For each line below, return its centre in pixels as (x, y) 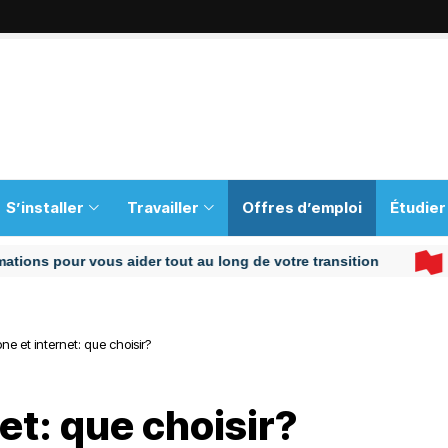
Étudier (418, 207)
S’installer (45, 207)
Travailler (163, 207)
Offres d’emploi (302, 207)
